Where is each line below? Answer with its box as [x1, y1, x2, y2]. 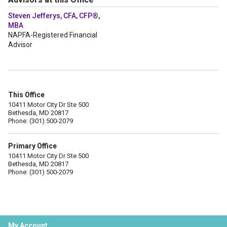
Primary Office [8, 142, 57, 150]
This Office [8, 91, 45, 99]
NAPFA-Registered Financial [8, 31, 97, 39]
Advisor [8, 41, 32, 49]
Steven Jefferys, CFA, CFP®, [8, 12, 100, 20]
